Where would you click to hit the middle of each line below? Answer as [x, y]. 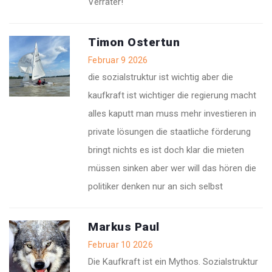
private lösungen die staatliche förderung [169, 132]
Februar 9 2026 [118, 60]
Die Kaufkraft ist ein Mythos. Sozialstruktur [173, 262]
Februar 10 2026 [121, 245]
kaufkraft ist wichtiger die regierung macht [172, 96]
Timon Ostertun [134, 42]
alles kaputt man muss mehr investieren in [172, 114]
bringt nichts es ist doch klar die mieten [166, 150]
